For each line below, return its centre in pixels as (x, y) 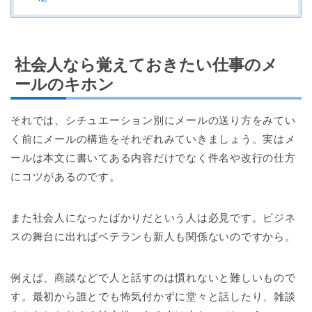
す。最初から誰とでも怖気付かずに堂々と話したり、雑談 (153, 296)
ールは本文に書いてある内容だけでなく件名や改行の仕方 (153, 157)
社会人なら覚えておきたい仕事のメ (146, 64)
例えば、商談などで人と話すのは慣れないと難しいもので (153, 277)
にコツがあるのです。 (65, 176)
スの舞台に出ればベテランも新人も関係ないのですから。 (153, 236)
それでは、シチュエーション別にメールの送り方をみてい (153, 120)
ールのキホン (64, 84)
